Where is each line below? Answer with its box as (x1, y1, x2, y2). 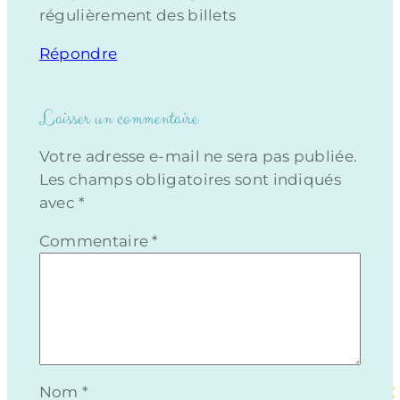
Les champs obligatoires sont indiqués (38, 171, 341, 189)
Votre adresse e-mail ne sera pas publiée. (38, 147, 358, 166)
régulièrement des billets (38, 6, 237, 25)
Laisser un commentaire (38, 104, 198, 132)
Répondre (38, 45, 118, 63)
